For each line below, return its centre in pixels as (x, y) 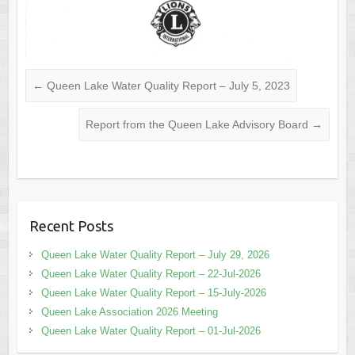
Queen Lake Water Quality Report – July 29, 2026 (155, 255)
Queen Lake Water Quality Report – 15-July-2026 (153, 293)
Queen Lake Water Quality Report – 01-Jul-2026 (151, 331)
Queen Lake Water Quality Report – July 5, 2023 (166, 86)
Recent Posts (71, 226)
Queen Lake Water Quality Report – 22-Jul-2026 (151, 274)
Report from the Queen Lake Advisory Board (199, 125)
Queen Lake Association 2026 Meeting (129, 312)
